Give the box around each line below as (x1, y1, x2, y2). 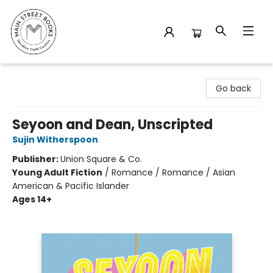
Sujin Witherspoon (12, 133, 98, 146)
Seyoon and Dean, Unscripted (12, 115, 213, 134)
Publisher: (12, 153, 60, 165)
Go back (216, 82, 251, 94)
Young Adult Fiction (12, 166, 102, 179)
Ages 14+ (12, 193, 52, 205)
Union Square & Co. (60, 153, 142, 165)
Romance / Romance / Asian (112, 166, 235, 179)
